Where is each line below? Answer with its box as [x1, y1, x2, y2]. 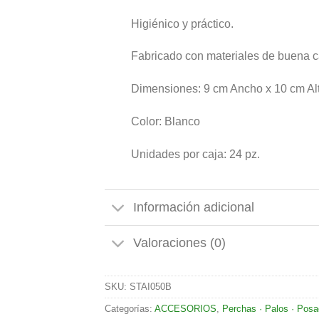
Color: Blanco [130, 115, 200, 128]
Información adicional [133, 200, 255, 215]
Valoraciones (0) [133, 236, 226, 251]
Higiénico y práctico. [130, 17, 234, 30]
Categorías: [105, 303, 155, 314]
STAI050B [130, 281, 172, 292]
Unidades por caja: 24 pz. [130, 147, 260, 160]
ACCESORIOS [155, 303, 216, 314]
